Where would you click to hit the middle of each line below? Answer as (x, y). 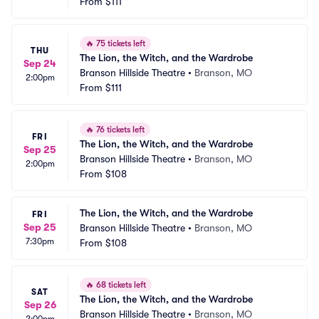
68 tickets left (120, 285)
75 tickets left (120, 43)
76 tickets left (119, 130)
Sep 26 (40, 305)
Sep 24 (40, 63)
